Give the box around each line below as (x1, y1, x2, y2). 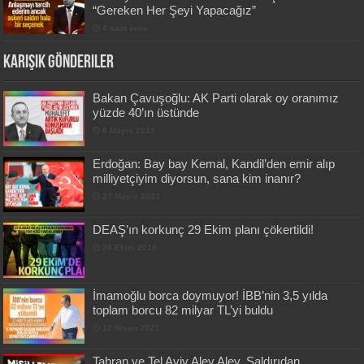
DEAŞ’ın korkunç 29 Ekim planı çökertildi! (93, 222, 314, 236)
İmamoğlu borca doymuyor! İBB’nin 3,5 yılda (93, 288, 328, 303)
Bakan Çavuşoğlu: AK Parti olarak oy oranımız (93, 90, 340, 105)
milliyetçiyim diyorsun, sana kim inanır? (93, 171, 301, 185)
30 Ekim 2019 (102, 242, 158, 252)
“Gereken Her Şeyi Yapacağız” (93, 2, 257, 17)
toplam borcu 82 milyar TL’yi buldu (93, 303, 274, 318)
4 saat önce (102, 23, 149, 32)
